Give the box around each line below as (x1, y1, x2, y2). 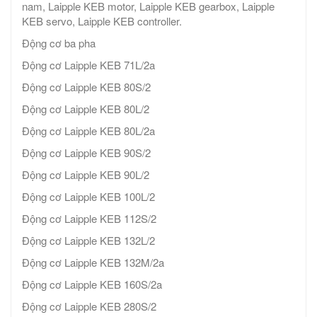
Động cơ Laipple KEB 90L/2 (22, 167, 149, 183)
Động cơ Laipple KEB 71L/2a (22, 57, 155, 73)
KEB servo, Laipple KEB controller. (22, 13, 182, 29)
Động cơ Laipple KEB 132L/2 (22, 233, 155, 248)
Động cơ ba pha (22, 35, 96, 51)
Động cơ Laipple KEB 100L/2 (22, 189, 155, 204)
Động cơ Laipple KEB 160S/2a (22, 277, 162, 292)
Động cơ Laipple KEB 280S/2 (22, 299, 156, 314)
